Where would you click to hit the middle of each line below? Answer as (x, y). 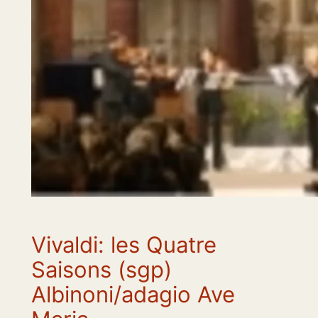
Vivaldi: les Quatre (124, 244)
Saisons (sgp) (101, 269)
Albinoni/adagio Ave (133, 294)
